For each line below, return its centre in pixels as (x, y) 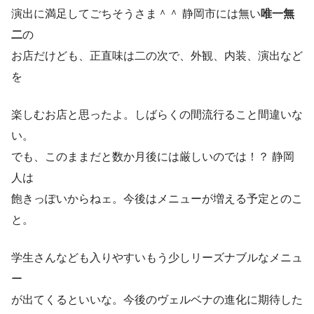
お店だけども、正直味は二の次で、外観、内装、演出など (157, 55)
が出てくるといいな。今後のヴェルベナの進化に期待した (157, 299)
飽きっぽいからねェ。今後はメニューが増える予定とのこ (157, 198)
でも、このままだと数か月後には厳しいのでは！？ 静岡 (153, 156)
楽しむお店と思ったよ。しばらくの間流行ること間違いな (157, 114)
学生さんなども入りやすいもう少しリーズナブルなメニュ (157, 257)
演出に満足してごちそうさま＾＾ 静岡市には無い (136, 13)
